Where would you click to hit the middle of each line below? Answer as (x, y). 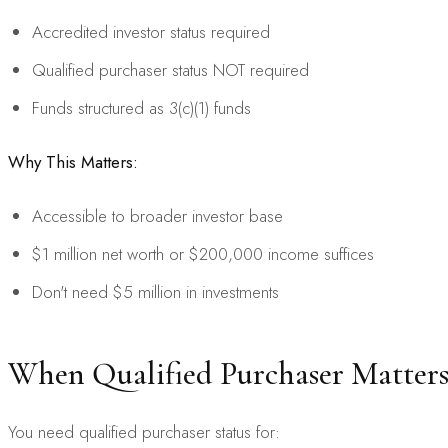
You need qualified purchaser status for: (144, 431)
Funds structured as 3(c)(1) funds (141, 107)
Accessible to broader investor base (157, 215)
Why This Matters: (73, 161)
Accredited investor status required (151, 31)
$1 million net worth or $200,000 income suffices (203, 253)
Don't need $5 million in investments (155, 291)
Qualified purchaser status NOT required (170, 69)
